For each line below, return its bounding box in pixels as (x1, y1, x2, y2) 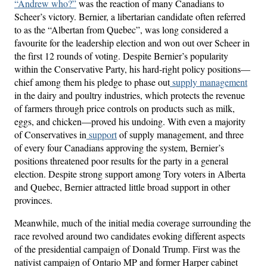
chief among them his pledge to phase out (14, 75, 170, 88)
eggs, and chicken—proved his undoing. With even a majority (14, 114, 246, 128)
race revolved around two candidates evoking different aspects (14, 229, 245, 242)
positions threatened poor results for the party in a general (14, 154, 228, 167)
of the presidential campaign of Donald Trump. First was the (14, 242, 240, 255)
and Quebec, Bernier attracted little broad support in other (14, 180, 230, 193)
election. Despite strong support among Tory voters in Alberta (14, 167, 246, 180)
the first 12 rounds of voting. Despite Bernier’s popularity (14, 49, 228, 62)
